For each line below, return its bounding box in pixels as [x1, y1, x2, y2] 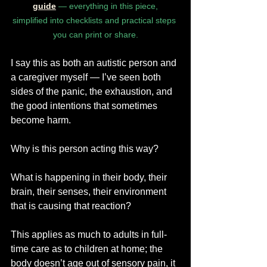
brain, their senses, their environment [11, 187, 169, 197]
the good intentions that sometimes [11, 101, 160, 111]
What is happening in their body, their [11, 172, 169, 182]
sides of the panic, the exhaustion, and [11, 86, 175, 97]
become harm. [11, 115, 71, 125]
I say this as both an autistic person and [11, 58, 179, 68]
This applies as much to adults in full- [11, 229, 167, 240]
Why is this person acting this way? [11, 144, 159, 154]
